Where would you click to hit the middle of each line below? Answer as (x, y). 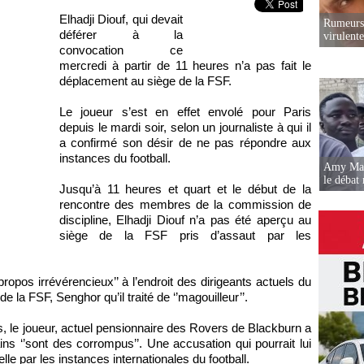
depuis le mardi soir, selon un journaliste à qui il (185, 127)
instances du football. (115, 158)
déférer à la (121, 35)
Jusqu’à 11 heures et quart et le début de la (185, 189)
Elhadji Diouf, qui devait (121, 19)
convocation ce (121, 50)
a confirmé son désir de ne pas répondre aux (185, 143)
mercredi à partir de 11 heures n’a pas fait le (185, 65)
